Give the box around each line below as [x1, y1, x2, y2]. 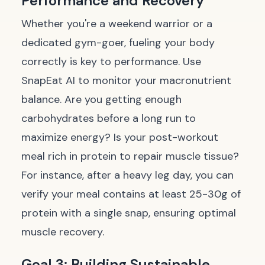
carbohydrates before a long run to [21, 111, 196, 125]
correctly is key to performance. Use [21, 54, 201, 69]
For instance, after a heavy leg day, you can [21, 168, 234, 182]
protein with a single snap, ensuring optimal [21, 206, 236, 220]
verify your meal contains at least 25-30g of [21, 187, 241, 201]
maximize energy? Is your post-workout [21, 130, 218, 144]
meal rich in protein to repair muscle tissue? [21, 149, 239, 163]
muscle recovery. [21, 225, 104, 239]
